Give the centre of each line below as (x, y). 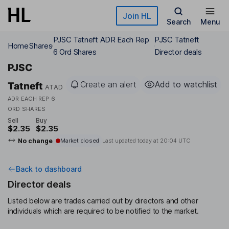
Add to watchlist (186, 84)
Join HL (137, 16)
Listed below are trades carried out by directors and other (103, 201)
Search (178, 22)
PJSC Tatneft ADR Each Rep (101, 40)
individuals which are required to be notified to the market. (103, 211)
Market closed (79, 141)
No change (35, 141)
